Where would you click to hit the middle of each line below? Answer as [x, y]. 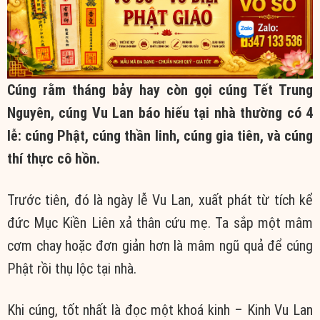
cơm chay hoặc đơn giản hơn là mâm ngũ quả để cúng [160, 245]
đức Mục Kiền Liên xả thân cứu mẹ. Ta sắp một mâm [160, 222]
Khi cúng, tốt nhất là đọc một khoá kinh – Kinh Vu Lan [160, 310]
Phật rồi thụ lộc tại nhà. [72, 268]
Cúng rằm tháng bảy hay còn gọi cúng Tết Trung [160, 90]
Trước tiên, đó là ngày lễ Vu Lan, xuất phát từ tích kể [160, 200]
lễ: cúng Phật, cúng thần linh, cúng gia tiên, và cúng [160, 135]
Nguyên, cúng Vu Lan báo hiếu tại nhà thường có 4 [160, 112]
